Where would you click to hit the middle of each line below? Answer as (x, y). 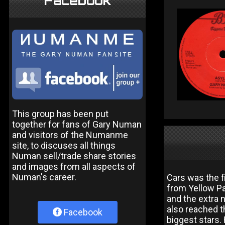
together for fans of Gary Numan (77, 124)
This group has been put (60, 114)
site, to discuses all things (64, 145)
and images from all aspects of (74, 166)
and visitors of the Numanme (70, 135)
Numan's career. (44, 177)
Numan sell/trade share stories (74, 156)
